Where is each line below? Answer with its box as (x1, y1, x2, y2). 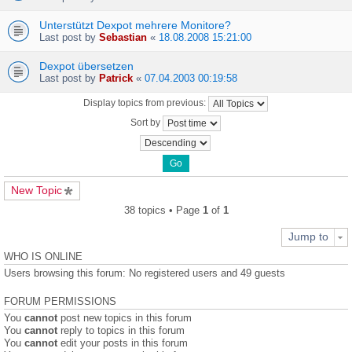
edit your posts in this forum (57, 337, 188, 349)
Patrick (99, 72, 133, 84)
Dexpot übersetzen (39, 60, 134, 72)
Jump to (288, 230, 328, 243)
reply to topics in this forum (57, 324, 185, 336)
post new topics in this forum (57, 312, 192, 324)
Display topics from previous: (82, 97, 208, 109)
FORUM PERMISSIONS (4, 295, 116, 307)
